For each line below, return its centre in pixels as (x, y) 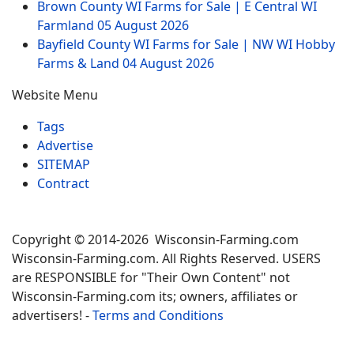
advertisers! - (52, 316)
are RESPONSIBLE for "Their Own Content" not (151, 278)
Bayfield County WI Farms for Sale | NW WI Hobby (186, 45)
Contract (63, 184)
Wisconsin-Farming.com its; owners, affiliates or (155, 297)
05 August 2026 (143, 26)
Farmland (67, 26)
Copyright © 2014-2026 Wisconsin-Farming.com (155, 240)
